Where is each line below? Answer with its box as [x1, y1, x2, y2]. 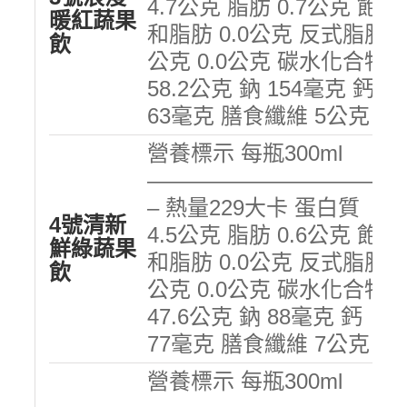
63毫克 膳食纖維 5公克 [146, 103, 370, 128]
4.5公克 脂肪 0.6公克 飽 [146, 222, 379, 247]
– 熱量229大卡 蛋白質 [146, 194, 360, 220]
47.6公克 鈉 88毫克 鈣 [146, 303, 362, 329]
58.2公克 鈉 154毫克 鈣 [146, 75, 374, 101]
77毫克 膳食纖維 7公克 [146, 331, 370, 356]
